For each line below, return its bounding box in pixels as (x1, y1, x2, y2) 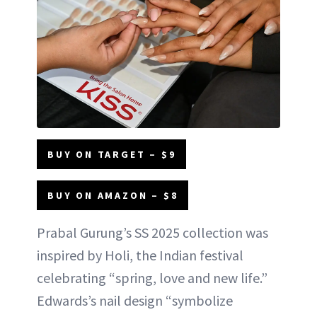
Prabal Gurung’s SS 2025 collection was (37, 224, 268, 242)
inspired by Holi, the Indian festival (37, 246, 243, 265)
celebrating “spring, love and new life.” (37, 269, 267, 287)
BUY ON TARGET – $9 (47, 148, 176, 161)
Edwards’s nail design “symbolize (37, 292, 233, 310)
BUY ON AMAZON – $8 (47, 189, 178, 202)
